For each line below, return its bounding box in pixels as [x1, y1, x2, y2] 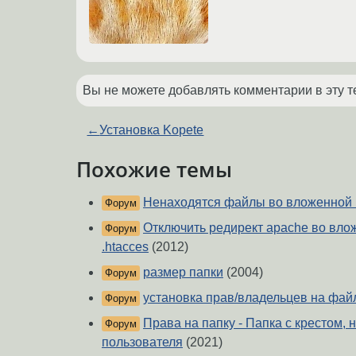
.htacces [102, 240, 149, 254]
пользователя [102, 335, 183, 350]
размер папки [143, 265, 223, 280]
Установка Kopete [99, 122, 204, 137]
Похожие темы [76, 155, 232, 183]
